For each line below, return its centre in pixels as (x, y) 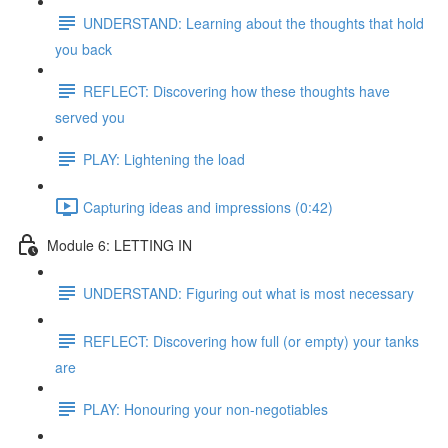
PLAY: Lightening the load (164, 158)
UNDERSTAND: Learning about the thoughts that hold (253, 22)
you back (83, 49)
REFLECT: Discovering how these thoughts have (236, 90)
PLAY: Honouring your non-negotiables (205, 408)
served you (90, 117)
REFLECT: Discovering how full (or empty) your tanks (251, 340)
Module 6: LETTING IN (119, 244)
